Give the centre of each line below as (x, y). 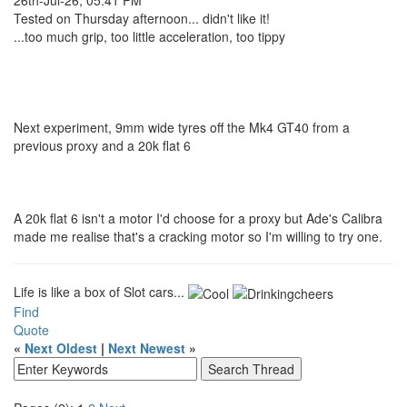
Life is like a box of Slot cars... (101, 291)
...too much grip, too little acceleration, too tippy (149, 36)
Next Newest (147, 348)
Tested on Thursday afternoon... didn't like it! (142, 18)
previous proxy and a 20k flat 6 (102, 145)
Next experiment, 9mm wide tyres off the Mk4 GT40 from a (182, 127)
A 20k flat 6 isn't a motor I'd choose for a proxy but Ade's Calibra (198, 218)
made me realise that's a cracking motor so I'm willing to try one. (198, 236)
